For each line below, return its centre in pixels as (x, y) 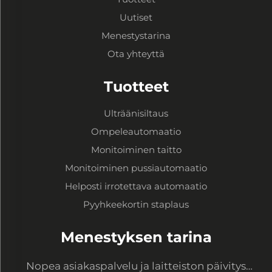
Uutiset (136, 17)
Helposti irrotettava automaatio (136, 186)
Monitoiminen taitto (136, 149)
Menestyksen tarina (136, 237)
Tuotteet (136, 86)
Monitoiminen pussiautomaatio (136, 168)
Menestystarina (136, 35)
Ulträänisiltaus (136, 113)
